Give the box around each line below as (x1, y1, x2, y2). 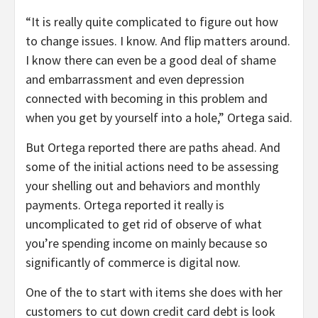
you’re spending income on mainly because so (26, 235, 268, 252)
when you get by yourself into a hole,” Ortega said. (26, 109, 292, 126)
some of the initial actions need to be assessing (26, 158, 279, 175)
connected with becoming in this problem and (26, 90, 268, 107)
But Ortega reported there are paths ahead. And (26, 139, 280, 156)
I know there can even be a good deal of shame (26, 52, 276, 69)
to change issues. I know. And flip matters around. (26, 33, 290, 50)
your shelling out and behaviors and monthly (26, 177, 260, 194)
